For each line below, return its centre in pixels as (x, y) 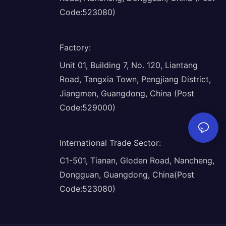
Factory (74, 47)
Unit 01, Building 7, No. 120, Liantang (128, 65)
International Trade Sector (109, 143)
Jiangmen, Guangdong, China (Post (127, 93)
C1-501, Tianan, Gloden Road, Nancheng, (137, 160)
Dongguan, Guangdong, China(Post (127, 174)
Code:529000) (87, 107)
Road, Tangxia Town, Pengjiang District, (135, 79)
